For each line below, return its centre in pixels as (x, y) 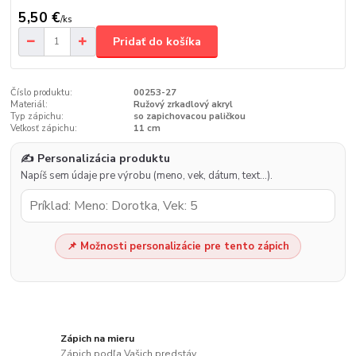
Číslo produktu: (42, 93)
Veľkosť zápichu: (44, 129)
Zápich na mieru (98, 338)
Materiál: (29, 105)
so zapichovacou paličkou (189, 117)
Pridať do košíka (157, 41)
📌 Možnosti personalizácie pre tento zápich (178, 247)
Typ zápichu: (37, 117)
